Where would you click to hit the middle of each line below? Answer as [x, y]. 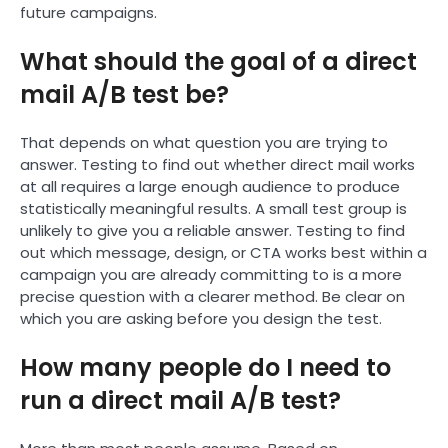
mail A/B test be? [124, 94]
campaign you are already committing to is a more [211, 274]
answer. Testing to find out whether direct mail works [217, 164]
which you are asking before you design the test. [203, 318]
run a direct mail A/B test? [180, 400]
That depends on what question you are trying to [204, 142]
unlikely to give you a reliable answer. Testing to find [212, 230]
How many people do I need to [205, 367]
